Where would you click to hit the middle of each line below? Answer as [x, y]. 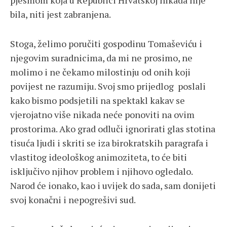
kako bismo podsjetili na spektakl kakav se [98, 101]
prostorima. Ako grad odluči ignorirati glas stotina [113, 129]
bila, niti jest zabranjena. [61, 14]
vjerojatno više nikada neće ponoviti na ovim [102, 115]
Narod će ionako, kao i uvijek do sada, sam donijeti [113, 186]
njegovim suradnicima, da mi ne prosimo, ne [101, 58]
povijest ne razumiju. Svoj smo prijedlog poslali [108, 86]
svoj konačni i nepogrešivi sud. [73, 200]
